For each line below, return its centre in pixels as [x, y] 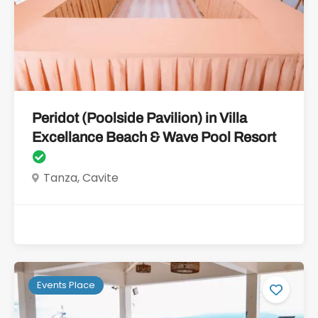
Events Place [66, 285]
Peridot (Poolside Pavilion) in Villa [139, 118]
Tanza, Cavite [81, 178]
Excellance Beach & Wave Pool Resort [154, 137]
